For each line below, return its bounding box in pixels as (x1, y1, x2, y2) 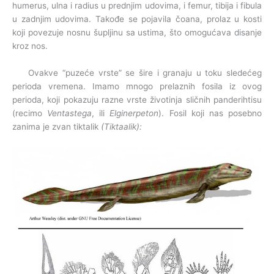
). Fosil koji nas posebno (158, 108, 262, 118)
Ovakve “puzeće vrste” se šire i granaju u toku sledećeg (12, 67, 262, 78)
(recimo (12, 108, 48, 118)
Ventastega (47, 108, 92, 118)
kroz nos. (12, 41, 48, 51)
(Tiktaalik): (101, 121, 142, 131)
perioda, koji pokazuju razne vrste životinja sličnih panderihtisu (12, 94, 262, 105)
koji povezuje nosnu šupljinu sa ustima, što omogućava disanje (12, 28, 262, 38)
